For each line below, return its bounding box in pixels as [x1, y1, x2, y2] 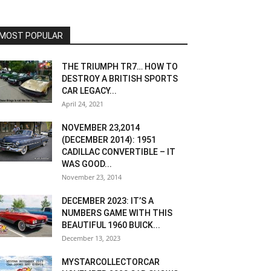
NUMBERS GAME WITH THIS [62, 208, 172, 218]
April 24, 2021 [62, 99, 103, 108]
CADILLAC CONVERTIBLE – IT [62, 147, 175, 157]
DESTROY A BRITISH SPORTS [62, 74, 178, 83]
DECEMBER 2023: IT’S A [62, 196, 154, 206]
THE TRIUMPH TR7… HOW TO [62, 62, 178, 71]
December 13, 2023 [62, 233, 120, 243]
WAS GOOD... [62, 159, 112, 169]
